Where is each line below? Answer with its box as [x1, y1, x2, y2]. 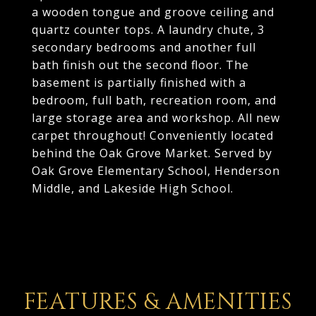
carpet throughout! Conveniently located [32, 128, 274, 143]
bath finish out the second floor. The [32, 57, 249, 73]
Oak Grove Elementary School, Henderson [32, 163, 280, 178]
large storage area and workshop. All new [32, 110, 280, 126]
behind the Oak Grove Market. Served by [32, 145, 272, 161]
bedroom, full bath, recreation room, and [32, 92, 276, 108]
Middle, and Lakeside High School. [32, 181, 233, 196]
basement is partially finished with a [32, 75, 246, 90]
